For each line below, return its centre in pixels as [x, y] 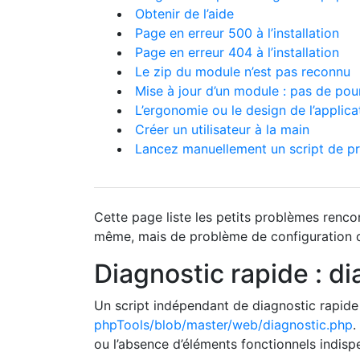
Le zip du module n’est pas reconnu [243, 72]
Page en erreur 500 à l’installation [237, 33]
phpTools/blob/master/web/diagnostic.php [223, 325]
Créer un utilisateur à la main [222, 129]
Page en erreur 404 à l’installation [237, 52]
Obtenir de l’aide [184, 14]
